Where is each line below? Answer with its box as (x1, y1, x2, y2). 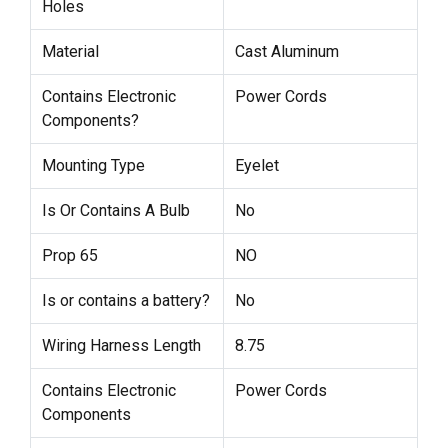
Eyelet (234, 155, 279, 175)
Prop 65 (41, 245, 98, 265)
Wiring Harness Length (41, 335, 201, 355)
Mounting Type (41, 155, 145, 175)
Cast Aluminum (234, 41, 339, 61)
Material (41, 41, 99, 61)
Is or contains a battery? (41, 290, 210, 310)
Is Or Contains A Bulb (41, 200, 190, 220)
